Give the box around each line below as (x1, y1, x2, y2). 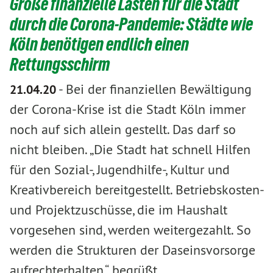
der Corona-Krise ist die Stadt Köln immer (10, 100, 246, 118)
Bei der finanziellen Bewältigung (66, 80, 252, 97)
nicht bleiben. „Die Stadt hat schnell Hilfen (10, 140, 250, 158)
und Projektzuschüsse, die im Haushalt (10, 200, 227, 218)
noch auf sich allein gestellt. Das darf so (10, 120, 236, 138)
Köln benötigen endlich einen (10, 34, 189, 54)
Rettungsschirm (10, 54, 110, 74)
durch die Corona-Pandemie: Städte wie (10, 13, 253, 34)
